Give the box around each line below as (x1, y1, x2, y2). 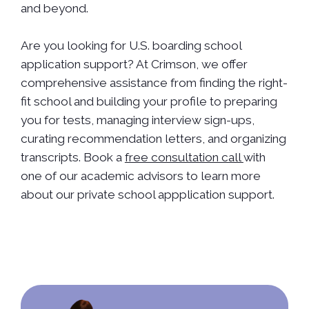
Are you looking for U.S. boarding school (20, 39, 241, 53)
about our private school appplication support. (20, 188, 275, 202)
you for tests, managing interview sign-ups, (20, 113, 255, 128)
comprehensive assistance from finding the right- (20, 76, 288, 90)
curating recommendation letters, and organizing (20, 132, 286, 146)
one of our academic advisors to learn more (20, 169, 261, 183)
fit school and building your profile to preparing (20, 94, 277, 109)
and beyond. (20, 1, 88, 16)
